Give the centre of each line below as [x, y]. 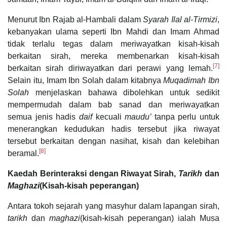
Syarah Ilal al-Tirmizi [180, 19]
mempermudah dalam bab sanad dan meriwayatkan [113, 104]
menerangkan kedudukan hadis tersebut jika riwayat [113, 129]
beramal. [23, 153]
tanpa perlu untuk [187, 117]
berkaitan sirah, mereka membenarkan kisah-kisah [113, 56]
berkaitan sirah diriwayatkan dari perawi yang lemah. [110, 68]
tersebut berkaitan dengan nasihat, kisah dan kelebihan [113, 141]
